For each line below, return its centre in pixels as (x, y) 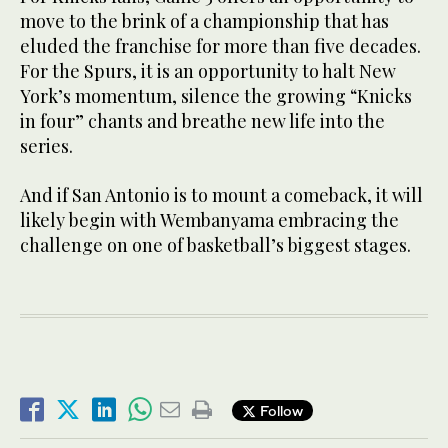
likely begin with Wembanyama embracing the (209, 220)
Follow (279, 410)
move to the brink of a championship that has (204, 21)
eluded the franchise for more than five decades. (220, 46)
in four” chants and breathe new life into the (202, 121)
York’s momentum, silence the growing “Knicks (216, 96)
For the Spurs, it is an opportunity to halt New (208, 71)
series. (46, 146)
